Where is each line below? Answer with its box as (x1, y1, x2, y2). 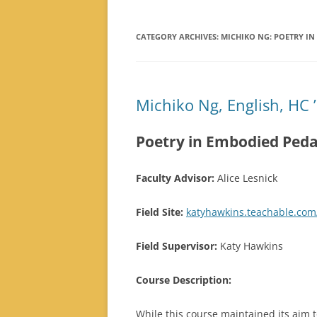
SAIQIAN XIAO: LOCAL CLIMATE (200, 72, 313, 83)
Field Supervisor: (136, 239, 217, 253)
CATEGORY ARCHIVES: (136, 31, 221, 42)
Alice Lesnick (214, 171, 277, 185)
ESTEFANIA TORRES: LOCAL (200, 26, 299, 37)
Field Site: (136, 205, 183, 219)
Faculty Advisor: (136, 171, 214, 185)
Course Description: (136, 273, 231, 287)
